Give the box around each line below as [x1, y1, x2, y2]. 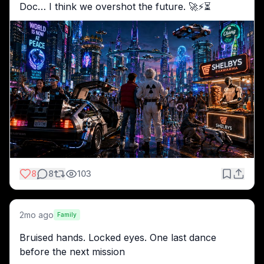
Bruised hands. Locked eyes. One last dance [19, 231, 216, 243]
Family [57, 211, 77, 219]
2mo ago [19, 209, 54, 220]
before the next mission [19, 245, 125, 258]
